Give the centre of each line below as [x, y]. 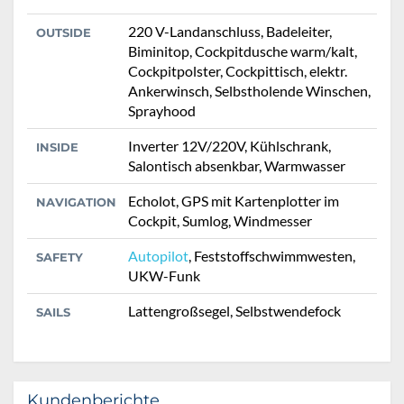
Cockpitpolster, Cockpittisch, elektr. [238, 71]
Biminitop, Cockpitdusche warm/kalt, [243, 51]
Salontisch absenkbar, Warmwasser [237, 166]
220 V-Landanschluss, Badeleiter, [230, 32]
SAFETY [60, 257]
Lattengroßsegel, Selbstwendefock [234, 311]
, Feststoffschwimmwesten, [272, 256]
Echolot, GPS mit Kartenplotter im [234, 201]
